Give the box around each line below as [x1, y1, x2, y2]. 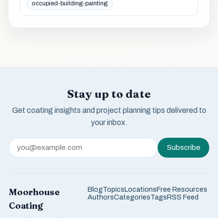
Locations [124, 185, 157, 193]
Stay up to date [67, 87, 151, 101]
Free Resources [156, 185, 207, 193]
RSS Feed [166, 193, 199, 201]
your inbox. [91, 118, 127, 127]
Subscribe [166, 144, 200, 152]
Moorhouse [8, 186, 60, 197]
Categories [113, 193, 150, 201]
